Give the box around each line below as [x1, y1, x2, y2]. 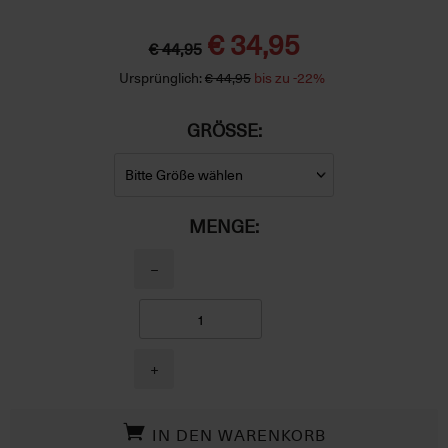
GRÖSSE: [186, 116, 258, 143]
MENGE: [189, 212, 259, 239]
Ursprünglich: [118, 66, 202, 88]
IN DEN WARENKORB [152, 421, 326, 446]
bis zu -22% [253, 66, 325, 88]
